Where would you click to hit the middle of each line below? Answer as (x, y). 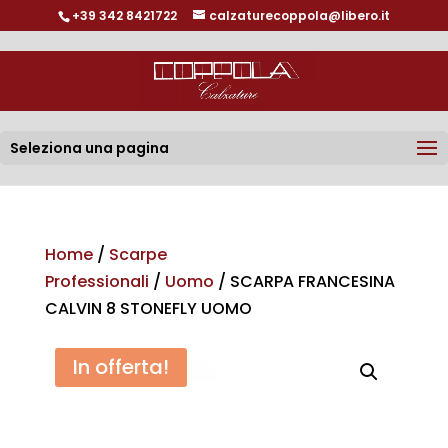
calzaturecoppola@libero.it (299, 15)
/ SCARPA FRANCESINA (304, 281)
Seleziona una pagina (89, 148)
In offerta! (120, 367)
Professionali (96, 281)
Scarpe (137, 254)
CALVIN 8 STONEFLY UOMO (148, 308)
